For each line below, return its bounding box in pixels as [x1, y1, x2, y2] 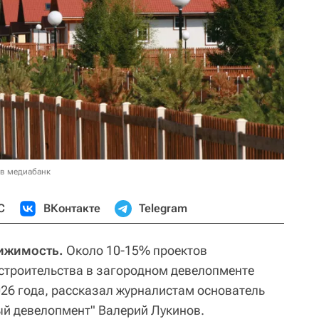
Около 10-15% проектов [63, 242, 207, 258]
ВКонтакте [43, 201, 100, 215]
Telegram [139, 201, 187, 215]
